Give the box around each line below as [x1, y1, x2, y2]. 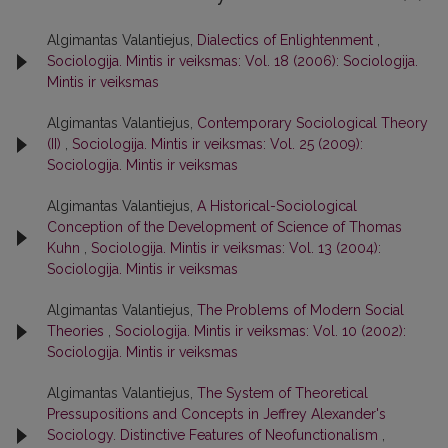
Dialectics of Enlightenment [197, 32, 377, 48]
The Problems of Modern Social [197, 302, 404, 318]
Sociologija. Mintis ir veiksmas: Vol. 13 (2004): [91, 240, 381, 256]
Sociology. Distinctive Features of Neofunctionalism [47, 427, 382, 443]
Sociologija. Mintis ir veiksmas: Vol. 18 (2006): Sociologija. [47, 53, 418, 69]
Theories [47, 323, 108, 339]
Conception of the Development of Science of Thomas [47, 219, 402, 235]
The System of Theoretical [197, 385, 368, 401]
